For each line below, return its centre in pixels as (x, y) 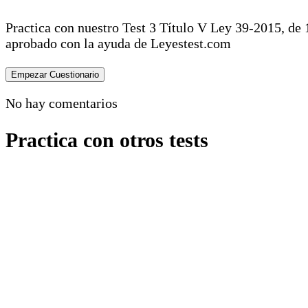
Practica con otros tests (107, 140)
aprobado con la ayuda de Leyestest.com (118, 43)
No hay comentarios (62, 103)
